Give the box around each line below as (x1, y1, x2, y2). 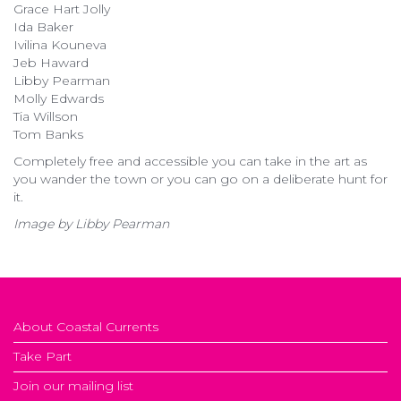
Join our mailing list (13, 377, 133, 394)
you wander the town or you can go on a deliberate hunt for (13, 170, 388, 187)
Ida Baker (13, 18, 73, 35)
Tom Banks (13, 125, 83, 142)
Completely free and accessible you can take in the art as (13, 152, 367, 169)
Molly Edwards (13, 90, 104, 107)
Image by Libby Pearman (13, 215, 169, 232)
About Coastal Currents (13, 318, 158, 335)
